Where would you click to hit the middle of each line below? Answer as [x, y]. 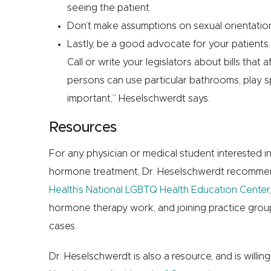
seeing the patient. [109, 8]
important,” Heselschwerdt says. [138, 99]
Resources [83, 128]
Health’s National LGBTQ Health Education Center [159, 190]
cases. [63, 227]
